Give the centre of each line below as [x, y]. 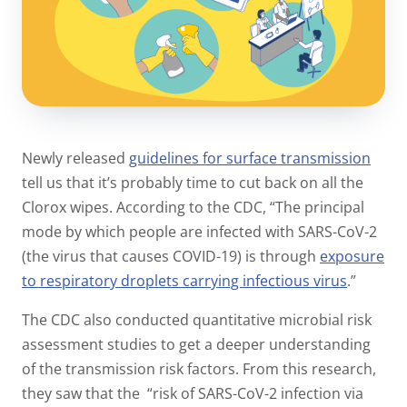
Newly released [75, 158]
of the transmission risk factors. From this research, [199, 368]
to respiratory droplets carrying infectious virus [184, 280]
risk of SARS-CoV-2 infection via [258, 393]
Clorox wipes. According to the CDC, [146, 207]
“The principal [317, 207]
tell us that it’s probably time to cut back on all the [193, 182]
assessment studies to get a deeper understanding [196, 344]
